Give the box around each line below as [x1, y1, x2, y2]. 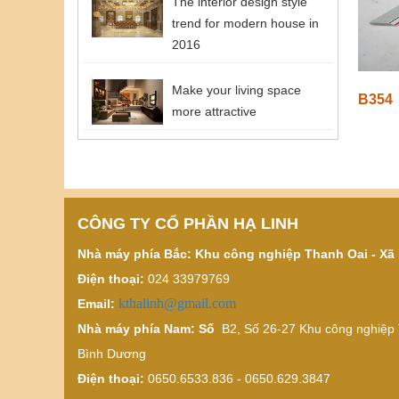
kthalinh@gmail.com [118, 296, 236, 312]
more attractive [172, 103, 256, 118]
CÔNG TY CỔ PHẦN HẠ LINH [77, 215, 303, 233]
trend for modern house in [172, 15, 319, 30]
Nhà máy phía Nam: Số [77, 322, 218, 337]
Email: [77, 297, 118, 312]
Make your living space [172, 82, 301, 97]
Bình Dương [77, 346, 150, 362]
